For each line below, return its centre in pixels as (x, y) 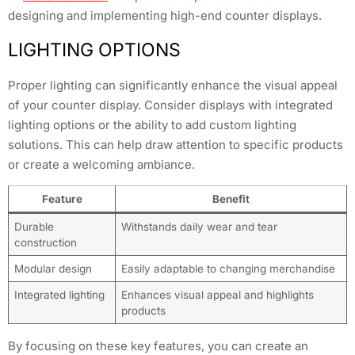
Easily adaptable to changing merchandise (228, 269)
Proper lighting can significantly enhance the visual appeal (173, 85)
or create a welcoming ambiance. (101, 164)
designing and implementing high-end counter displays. (165, 16)
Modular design (53, 269)
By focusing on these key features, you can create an (158, 346)
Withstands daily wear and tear (199, 227)
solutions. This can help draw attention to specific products (176, 144)
